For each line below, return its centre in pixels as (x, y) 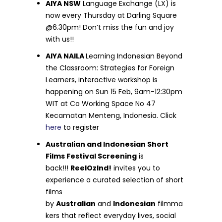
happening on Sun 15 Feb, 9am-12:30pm (114, 92)
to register (81, 127)
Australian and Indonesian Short (107, 144)
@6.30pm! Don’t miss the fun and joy (110, 27)
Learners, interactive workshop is (102, 80)
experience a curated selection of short (115, 180)
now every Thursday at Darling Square (111, 15)
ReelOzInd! (91, 168)
